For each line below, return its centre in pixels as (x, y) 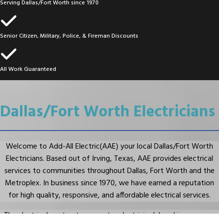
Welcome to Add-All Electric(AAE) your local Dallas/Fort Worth (109, 146)
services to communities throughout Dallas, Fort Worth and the (109, 171)
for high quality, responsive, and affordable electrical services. (109, 195)
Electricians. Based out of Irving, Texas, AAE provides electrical (109, 159)
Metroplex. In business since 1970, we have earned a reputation (109, 183)
